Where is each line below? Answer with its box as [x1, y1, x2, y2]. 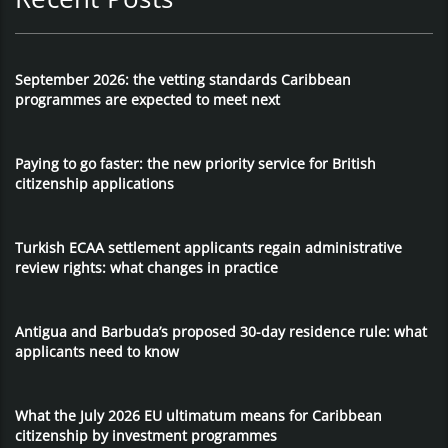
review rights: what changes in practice [15, 258, 278, 278]
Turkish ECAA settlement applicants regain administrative [15, 238, 402, 258]
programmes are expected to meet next [15, 90, 280, 110]
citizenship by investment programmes [15, 426, 277, 446]
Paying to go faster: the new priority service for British [15, 154, 376, 174]
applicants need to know [15, 342, 179, 362]
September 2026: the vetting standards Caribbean [15, 70, 351, 90]
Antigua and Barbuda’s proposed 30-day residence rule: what [15, 322, 427, 342]
